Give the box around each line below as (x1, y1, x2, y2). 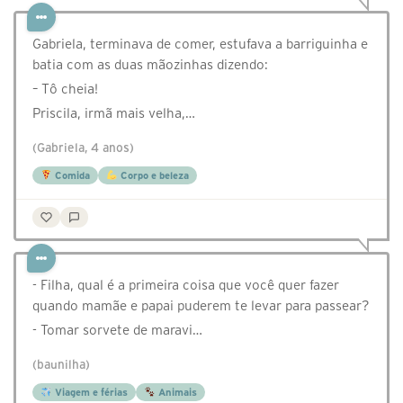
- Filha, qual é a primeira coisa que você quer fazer (32, 277, 339, 293)
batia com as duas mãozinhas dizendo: (32, 57, 268, 73)
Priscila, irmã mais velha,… (32, 105, 195, 121)
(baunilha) (32, 358, 90, 372)
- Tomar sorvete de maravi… (32, 322, 202, 338)
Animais (155, 387, 197, 399)
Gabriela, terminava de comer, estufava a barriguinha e (32, 36, 368, 52)
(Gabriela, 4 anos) (32, 141, 134, 156)
